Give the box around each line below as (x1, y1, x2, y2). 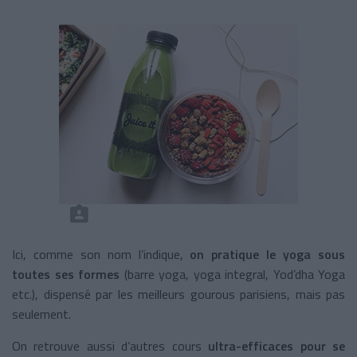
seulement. (12, 304, 71, 324)
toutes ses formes (12, 264, 120, 284)
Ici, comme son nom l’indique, (12, 244, 183, 264)
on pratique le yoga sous (182, 244, 346, 264)
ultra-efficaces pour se (201, 335, 346, 355)
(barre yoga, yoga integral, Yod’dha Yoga (120, 264, 345, 284)
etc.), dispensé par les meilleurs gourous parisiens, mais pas (12, 284, 345, 304)
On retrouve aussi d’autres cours (12, 335, 202, 355)
